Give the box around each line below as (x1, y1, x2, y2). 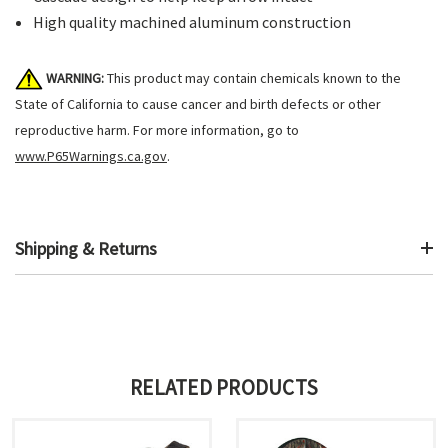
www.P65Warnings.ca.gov (15, 146, 167, 165)
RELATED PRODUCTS (130, 373, 318, 401)
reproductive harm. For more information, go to (15, 120, 299, 139)
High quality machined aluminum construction (33, 11, 352, 32)
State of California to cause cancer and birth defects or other (15, 94, 381, 113)
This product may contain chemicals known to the (104, 68, 401, 87)
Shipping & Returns (15, 236, 157, 260)
